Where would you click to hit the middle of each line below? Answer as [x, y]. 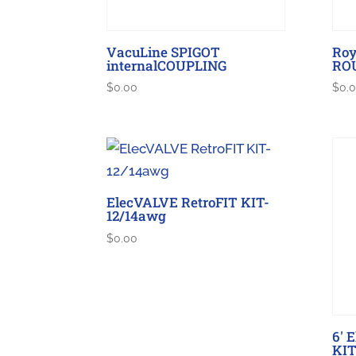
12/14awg [137, 216]
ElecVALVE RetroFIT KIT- [188, 203]
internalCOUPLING [167, 65]
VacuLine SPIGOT [164, 52]
